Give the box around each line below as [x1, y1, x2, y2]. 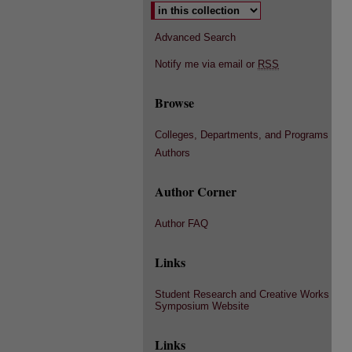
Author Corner [155, 182, 236, 200]
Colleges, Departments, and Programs [155, 129, 328, 141]
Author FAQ [155, 218, 208, 229]
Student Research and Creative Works [155, 288, 329, 300]
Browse [155, 93, 194, 112]
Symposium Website [155, 300, 249, 312]
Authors [155, 147, 190, 159]
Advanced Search [155, 31, 236, 43]
